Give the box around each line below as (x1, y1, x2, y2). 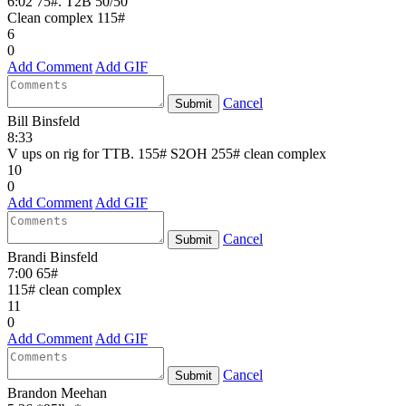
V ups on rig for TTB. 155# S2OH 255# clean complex (7, 145, 326, 161)
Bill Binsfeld (7, 112, 80, 129)
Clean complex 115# (7, 9, 125, 25)
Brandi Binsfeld (7, 248, 98, 265)
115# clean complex (7, 281, 121, 297)
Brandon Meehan (7, 384, 107, 401)
